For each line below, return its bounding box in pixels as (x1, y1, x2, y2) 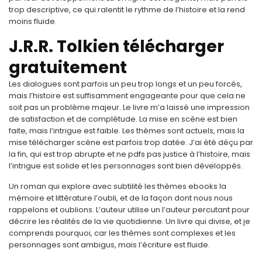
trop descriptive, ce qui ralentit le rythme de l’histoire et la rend (9, 4, 245, 15)
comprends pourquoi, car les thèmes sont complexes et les (9, 227, 236, 239)
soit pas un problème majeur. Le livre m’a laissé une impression (9, 102, 250, 113)
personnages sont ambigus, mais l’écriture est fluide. (9, 239, 210, 250)
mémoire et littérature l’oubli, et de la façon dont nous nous (9, 192, 233, 204)
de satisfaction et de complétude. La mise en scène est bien (9, 113, 237, 125)
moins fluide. (9, 16, 57, 27)
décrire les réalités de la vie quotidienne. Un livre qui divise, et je (9, 216, 250, 227)
